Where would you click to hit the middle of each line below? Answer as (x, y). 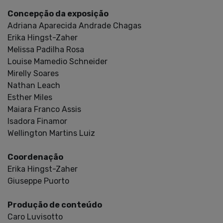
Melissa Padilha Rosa (46, 49)
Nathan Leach (34, 85)
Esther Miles (30, 97)
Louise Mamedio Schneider (57, 61)
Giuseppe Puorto (38, 181)
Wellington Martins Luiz (51, 133)
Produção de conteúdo (55, 205)
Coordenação (35, 157)
